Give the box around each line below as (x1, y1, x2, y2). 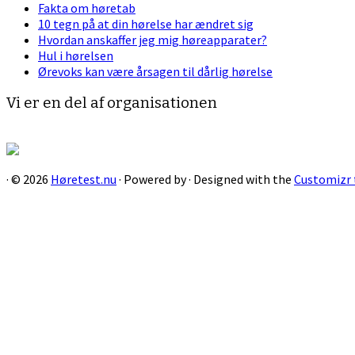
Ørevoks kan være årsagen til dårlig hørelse (38, 63, 273, 80)
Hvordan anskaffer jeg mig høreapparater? (38, 32, 267, 48)
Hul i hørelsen (38, 48, 113, 64)
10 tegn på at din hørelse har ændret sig (38, 16, 254, 32)
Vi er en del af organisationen (6, 94, 217, 113)
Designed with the (193, 170, 294, 187)
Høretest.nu (51, 170, 116, 187)
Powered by (124, 170, 186, 187)
